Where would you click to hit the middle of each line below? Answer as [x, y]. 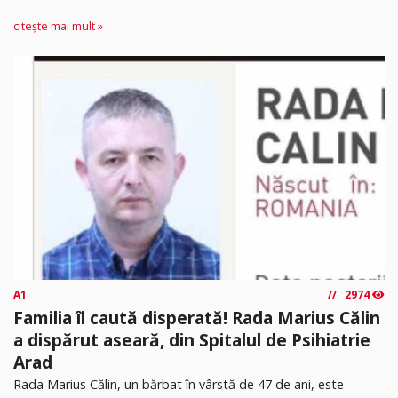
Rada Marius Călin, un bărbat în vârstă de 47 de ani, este [179, 384]
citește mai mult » [58, 27]
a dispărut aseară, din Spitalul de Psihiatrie [192, 339]
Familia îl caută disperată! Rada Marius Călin [197, 317]
